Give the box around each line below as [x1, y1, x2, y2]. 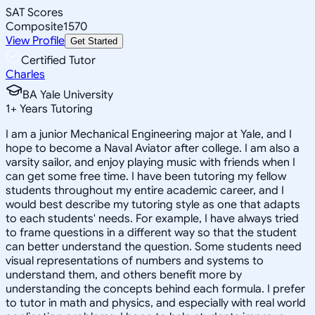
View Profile [6, 33, 65, 48]
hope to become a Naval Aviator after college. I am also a [6, 141, 300, 155]
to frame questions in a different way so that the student [6, 225, 297, 240]
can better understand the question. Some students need [6, 239, 302, 254]
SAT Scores [6, 5, 63, 20]
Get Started [70, 35, 117, 46]
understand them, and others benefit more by [6, 267, 242, 282]
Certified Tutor [21, 53, 96, 67]
